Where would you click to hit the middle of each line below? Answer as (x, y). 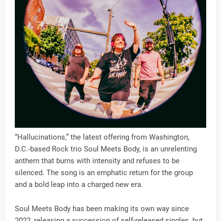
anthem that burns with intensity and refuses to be (97, 161)
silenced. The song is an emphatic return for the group (104, 173)
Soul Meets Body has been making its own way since (102, 209)
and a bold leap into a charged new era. (79, 184)
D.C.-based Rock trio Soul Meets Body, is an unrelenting (106, 149)
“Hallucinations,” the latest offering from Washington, (102, 137)
